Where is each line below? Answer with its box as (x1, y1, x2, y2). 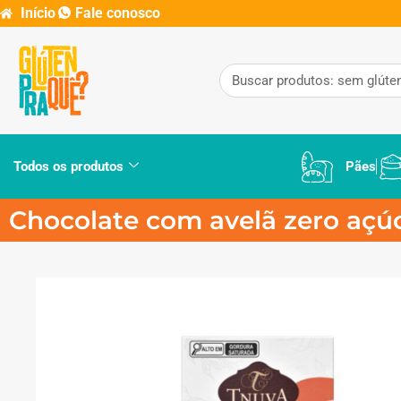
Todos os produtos (13, 158, 124, 175)
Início (20, 4, 55, 21)
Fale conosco (75, 4, 160, 21)
